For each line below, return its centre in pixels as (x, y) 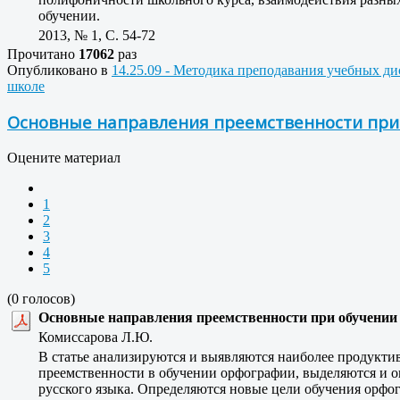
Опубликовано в (58, 70)
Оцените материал (64, 158)
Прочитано (43, 54)
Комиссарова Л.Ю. (101, 337)
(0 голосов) (41, 299)
